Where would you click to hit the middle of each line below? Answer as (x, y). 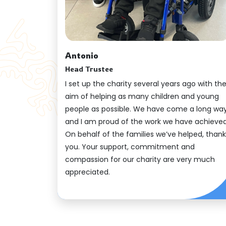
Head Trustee (89, 69)
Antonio (82, 55)
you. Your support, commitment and (130, 147)
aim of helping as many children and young (142, 96)
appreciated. (88, 172)
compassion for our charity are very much (140, 159)
